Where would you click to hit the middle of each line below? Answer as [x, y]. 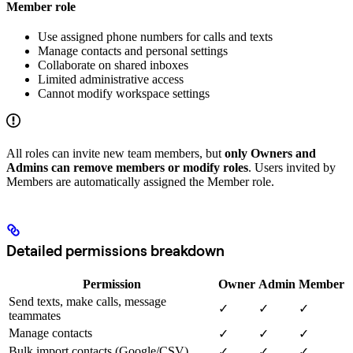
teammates [35, 315]
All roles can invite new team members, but [115, 153]
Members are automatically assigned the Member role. [140, 181]
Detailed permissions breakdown [115, 251]
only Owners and [270, 153]
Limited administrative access [111, 79]
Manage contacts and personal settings [133, 50]
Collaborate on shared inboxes [113, 65]
